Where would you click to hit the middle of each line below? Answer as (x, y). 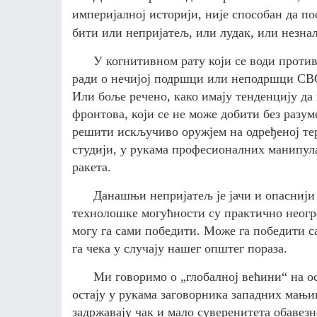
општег (224, 248)
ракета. (92, 167)
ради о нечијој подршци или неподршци (185, 79)
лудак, (237, 33)
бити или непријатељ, (134, 33)
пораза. (266, 248)
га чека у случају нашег (138, 248)
